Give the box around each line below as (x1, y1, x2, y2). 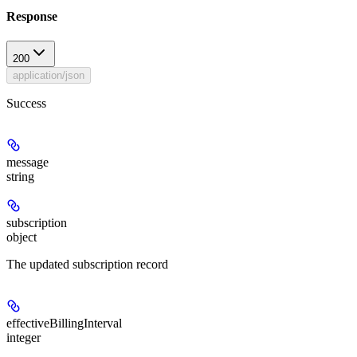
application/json (13, 69, 84, 81)
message (6, 155, 49, 169)
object (6, 229, 37, 244)
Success (6, 96, 46, 110)
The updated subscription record (6, 257, 168, 271)
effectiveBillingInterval (6, 316, 122, 330)
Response (6, 9, 57, 23)
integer (6, 330, 41, 344)
